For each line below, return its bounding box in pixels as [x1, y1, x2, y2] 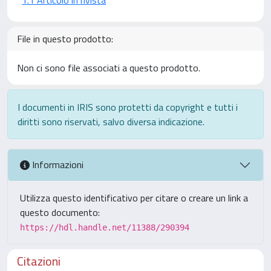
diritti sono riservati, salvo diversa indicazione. [18, 114, 204, 129]
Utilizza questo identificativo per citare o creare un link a [20, 190, 248, 205]
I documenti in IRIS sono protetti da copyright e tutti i [18, 99, 238, 114]
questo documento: [20, 204, 100, 220]
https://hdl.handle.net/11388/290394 [20, 222, 189, 232]
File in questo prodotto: [17, 31, 113, 46]
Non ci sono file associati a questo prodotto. [17, 60, 200, 75]
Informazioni [30, 157, 83, 172]
